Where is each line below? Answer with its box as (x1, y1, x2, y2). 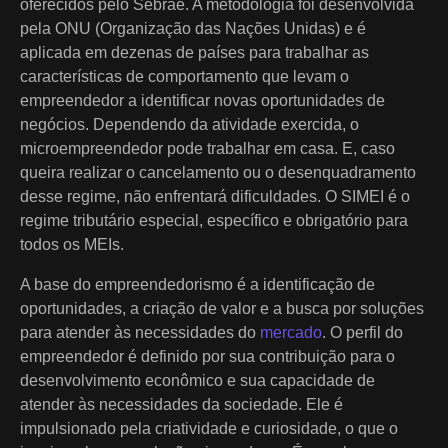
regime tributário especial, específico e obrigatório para (20, 211, 408, 229)
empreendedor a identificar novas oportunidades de (20, 91, 385, 109)
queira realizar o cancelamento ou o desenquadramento (20, 163, 416, 181)
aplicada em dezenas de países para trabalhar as (20, 43, 369, 61)
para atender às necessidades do (20, 323, 260, 341)
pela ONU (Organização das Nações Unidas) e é (20, 19, 366, 37)
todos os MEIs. (20, 235, 124, 253)
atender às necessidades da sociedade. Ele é (20, 395, 343, 413)
